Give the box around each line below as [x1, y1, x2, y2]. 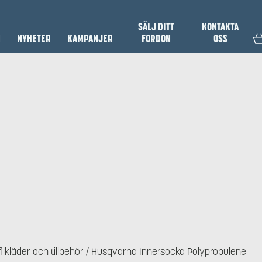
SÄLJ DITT [137, 20, 174, 33]
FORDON [141, 32, 171, 45]
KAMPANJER [67, 32, 113, 45]
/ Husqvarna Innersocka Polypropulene [84, 246, 246, 258]
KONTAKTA [202, 20, 239, 33]
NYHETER [17, 32, 51, 45]
